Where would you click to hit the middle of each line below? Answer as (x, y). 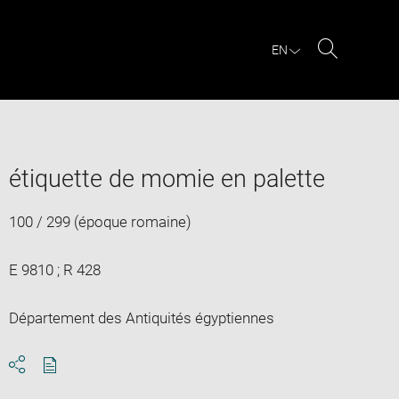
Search (350, 69)
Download (82, 381)
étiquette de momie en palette (167, 179)
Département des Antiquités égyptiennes (141, 318)
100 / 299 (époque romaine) (100, 221)
